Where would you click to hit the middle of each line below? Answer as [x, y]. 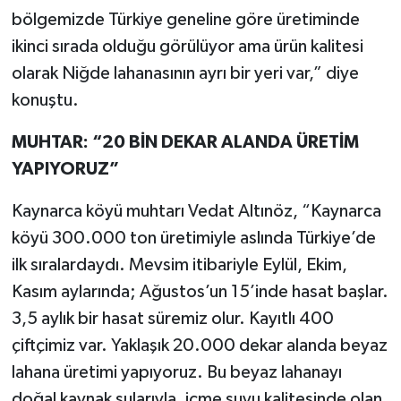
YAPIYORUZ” [65, 169]
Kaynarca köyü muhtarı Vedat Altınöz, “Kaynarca [196, 211]
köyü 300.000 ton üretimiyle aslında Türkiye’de [193, 238]
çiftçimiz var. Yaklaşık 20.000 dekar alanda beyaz [199, 345]
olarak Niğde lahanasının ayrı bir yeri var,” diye [185, 73]
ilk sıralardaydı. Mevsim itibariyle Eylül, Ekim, [179, 264]
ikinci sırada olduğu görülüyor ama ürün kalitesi [187, 46]
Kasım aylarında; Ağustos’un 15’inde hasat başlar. [200, 291]
